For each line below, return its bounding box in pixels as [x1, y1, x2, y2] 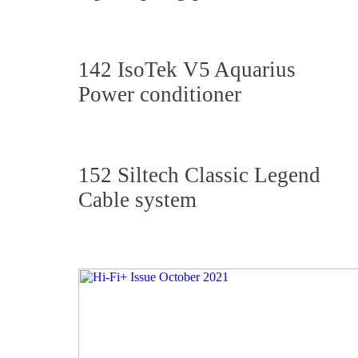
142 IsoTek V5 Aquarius [78, 58, 296, 82]
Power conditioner [78, 82, 241, 106]
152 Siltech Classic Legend [78, 163, 320, 187]
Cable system [78, 188, 197, 212]
